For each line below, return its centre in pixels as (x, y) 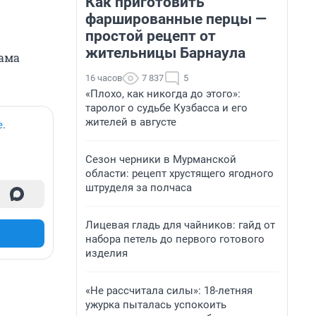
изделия (107, 253)
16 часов (104, 78)
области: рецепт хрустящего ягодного (180, 174)
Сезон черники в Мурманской (161, 159)
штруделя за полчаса (139, 188)
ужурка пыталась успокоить (156, 305)
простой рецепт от (151, 36)
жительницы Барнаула (165, 53)
